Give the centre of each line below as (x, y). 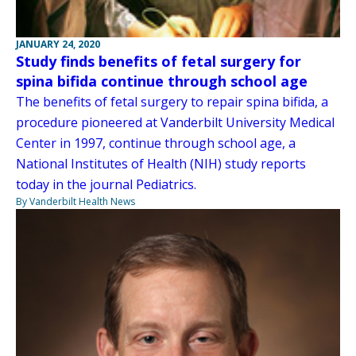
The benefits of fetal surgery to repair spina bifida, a (172, 101)
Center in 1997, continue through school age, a (156, 143)
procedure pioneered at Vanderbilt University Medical (175, 122)
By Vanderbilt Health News (75, 201)
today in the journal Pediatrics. (106, 184)
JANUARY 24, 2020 (58, 44)
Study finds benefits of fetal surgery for (159, 61)
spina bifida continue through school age (162, 81)
